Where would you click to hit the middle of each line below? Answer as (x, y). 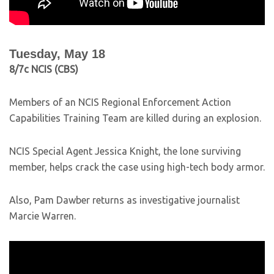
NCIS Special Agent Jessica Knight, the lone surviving (125, 151)
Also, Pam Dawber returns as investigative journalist (124, 200)
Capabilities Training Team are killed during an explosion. (135, 118)
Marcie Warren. (43, 216)
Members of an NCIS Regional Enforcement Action (120, 102)
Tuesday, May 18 (57, 54)
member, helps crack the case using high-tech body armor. (137, 167)
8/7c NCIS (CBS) (44, 69)
